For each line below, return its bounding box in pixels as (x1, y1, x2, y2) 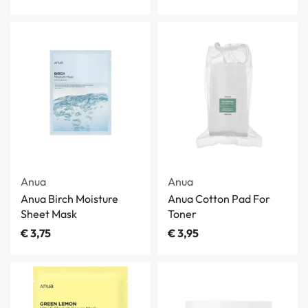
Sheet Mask (21, 207, 77, 221)
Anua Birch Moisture (21, 192, 118, 206)
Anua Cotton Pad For (168, 192, 270, 206)
